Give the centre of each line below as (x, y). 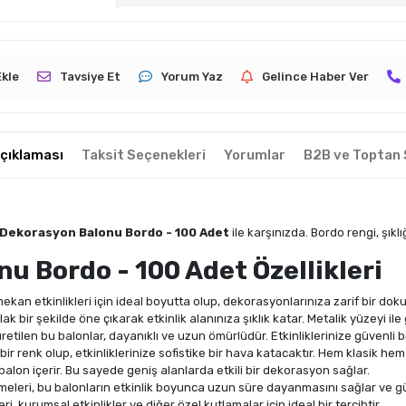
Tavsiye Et (90, 77)
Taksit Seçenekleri (144, 155)
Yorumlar (255, 155)
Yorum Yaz (192, 77)
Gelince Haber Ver (315, 77)
